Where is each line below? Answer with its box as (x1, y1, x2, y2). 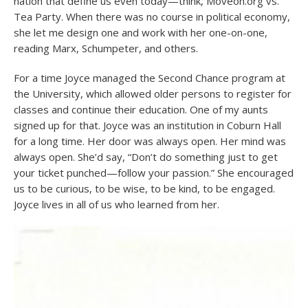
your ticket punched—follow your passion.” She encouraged (14, 166, 294, 179)
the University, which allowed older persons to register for (14, 87, 291, 100)
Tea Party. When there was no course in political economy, (14, 10, 290, 23)
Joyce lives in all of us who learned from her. (14, 197, 219, 211)
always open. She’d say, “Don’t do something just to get (14, 150, 278, 164)
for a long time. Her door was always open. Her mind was (14, 134, 286, 148)
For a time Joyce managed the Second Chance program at (14, 71, 285, 85)
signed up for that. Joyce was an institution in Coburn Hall (14, 118, 281, 132)
